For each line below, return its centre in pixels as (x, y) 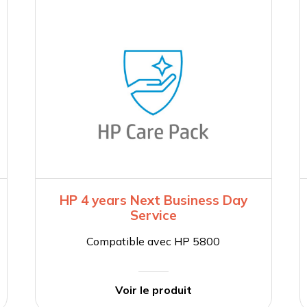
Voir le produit (153, 290)
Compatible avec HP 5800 (153, 242)
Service (153, 216)
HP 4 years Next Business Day (153, 200)
